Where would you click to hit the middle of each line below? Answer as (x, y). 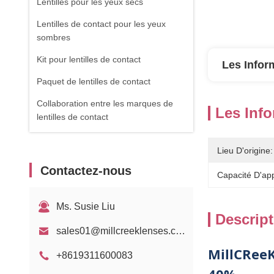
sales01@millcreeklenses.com (180, 231)
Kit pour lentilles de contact (89, 59)
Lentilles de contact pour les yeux (101, 24)
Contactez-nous (86, 171)
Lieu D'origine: (245, 150)
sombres (54, 37)
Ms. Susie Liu (86, 206)
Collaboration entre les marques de (105, 103)
